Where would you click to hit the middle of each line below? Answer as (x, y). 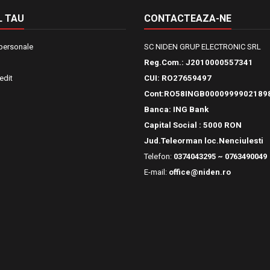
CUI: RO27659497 (178, 78)
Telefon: (159, 156)
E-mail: (156, 172)
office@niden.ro (200, 172)
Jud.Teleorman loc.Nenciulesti (204, 141)
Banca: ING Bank (176, 109)
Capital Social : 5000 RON (193, 125)
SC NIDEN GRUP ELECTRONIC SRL (202, 47)
